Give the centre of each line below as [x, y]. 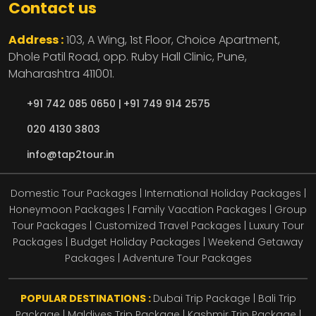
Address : [36, 40]
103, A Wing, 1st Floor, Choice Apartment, [173, 40]
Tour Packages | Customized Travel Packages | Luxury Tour [158, 226]
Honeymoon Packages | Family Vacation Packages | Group [158, 210]
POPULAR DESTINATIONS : [86, 299]
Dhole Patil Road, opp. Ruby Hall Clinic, [111, 57]
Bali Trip [277, 299]
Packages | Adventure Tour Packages [158, 259]
